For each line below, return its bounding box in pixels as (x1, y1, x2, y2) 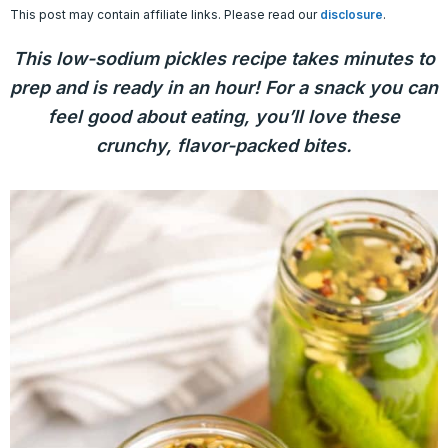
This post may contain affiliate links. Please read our (10, 7, 320, 22)
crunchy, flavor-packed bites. (96, 135, 352, 156)
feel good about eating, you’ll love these (48, 106, 400, 127)
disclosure (320, 7, 383, 22)
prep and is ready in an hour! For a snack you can (10, 77, 438, 98)
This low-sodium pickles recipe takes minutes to (13, 48, 435, 69)
